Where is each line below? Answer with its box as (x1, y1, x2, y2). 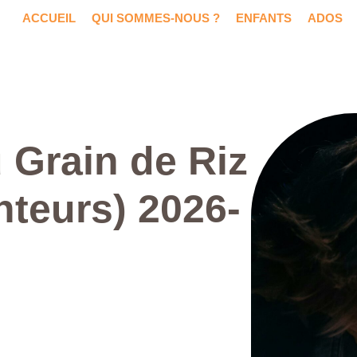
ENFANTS (235, 11, 292, 25)
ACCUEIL (22, 11, 76, 25)
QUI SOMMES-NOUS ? (91, 11, 220, 25)
